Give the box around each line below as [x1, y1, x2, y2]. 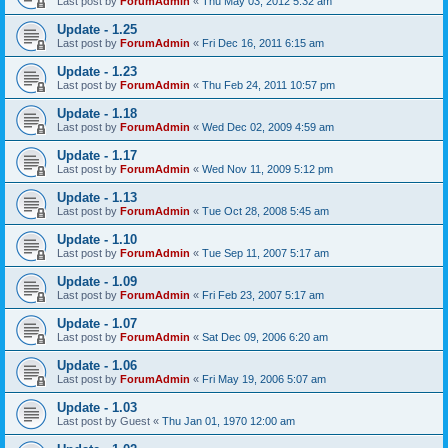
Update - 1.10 [57, 232, 137, 247]
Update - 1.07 [57, 316, 137, 331]
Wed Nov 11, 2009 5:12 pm [202, 163, 333, 175]
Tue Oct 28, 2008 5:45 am [202, 205, 329, 217]
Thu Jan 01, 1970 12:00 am [162, 415, 295, 427]
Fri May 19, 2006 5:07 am [202, 373, 326, 385]
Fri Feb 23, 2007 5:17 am [202, 289, 324, 301]
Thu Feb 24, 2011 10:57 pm [202, 79, 335, 91]
